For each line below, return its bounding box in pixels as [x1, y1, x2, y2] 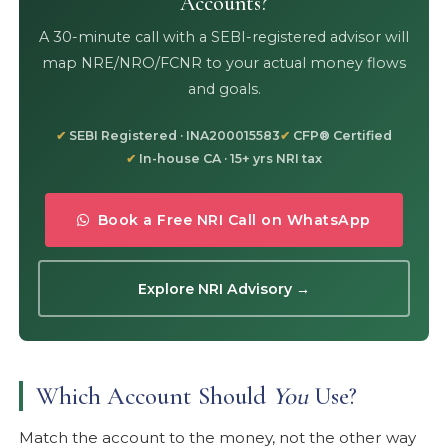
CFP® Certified [293, 128, 392, 144]
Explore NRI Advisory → [138, 279, 310, 298]
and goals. [187, 79, 261, 98]
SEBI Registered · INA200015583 [69, 128, 280, 144]
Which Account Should [35, 381, 272, 412]
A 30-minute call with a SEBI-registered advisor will [39, 27, 409, 46]
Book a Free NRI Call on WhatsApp [97, 211, 371, 230]
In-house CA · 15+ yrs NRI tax [139, 151, 322, 167]
